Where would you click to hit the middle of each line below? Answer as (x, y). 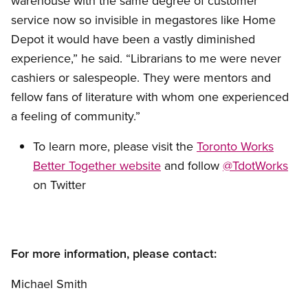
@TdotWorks (255, 166)
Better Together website (97, 166)
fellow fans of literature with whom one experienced (150, 97)
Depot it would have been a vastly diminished (133, 39)
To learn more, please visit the (115, 146)
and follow (192, 166)
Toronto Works (235, 146)
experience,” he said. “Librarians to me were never (146, 58)
